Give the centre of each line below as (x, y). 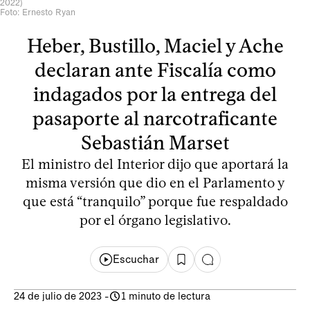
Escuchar (136, 259)
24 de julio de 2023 (58, 296)
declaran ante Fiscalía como (155, 70)
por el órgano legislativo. (155, 220)
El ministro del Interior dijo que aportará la (155, 164)
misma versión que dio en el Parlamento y (155, 182)
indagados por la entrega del (155, 94)
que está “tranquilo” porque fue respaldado (155, 201)
